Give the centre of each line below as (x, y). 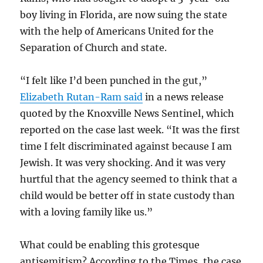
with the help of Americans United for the (117, 31)
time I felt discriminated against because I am (126, 146)
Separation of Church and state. (94, 48)
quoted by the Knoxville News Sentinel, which (127, 113)
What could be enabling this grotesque (110, 245)
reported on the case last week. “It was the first (130, 130)
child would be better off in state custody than (128, 195)
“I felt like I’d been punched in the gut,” (114, 80)
